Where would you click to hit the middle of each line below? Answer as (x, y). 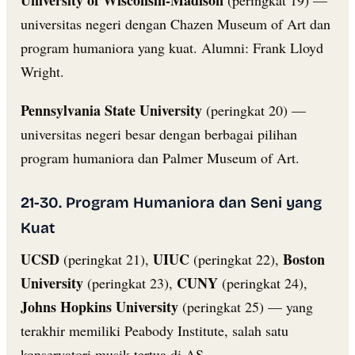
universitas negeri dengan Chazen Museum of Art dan (176, 24)
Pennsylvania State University (111, 110)
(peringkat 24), (263, 282)
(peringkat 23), (130, 282)
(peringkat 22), (236, 259)
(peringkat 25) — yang (246, 306)
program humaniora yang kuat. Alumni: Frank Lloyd (172, 48)
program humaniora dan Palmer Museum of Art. (160, 157)
